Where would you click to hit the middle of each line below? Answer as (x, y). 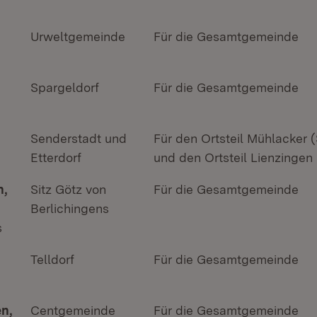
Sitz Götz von (68, 189)
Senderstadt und (79, 138)
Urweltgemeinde (78, 36)
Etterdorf (56, 157)
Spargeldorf (65, 87)
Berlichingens (70, 208)
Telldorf (52, 259)
